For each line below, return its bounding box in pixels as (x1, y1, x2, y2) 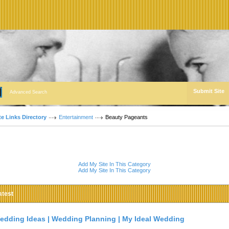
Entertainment (59, 114, 93, 120)
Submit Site (193, 88, 224, 94)
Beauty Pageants (105, 114, 148, 120)
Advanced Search (10, 89, 47, 95)
